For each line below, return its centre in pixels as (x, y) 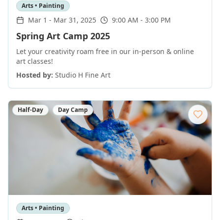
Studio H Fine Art (83, 75)
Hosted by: (35, 75)
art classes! (35, 61)
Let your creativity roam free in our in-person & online (105, 51)
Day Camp (73, 110)
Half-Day (30, 110)
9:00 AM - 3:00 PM (141, 20)
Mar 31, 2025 (75, 20)
